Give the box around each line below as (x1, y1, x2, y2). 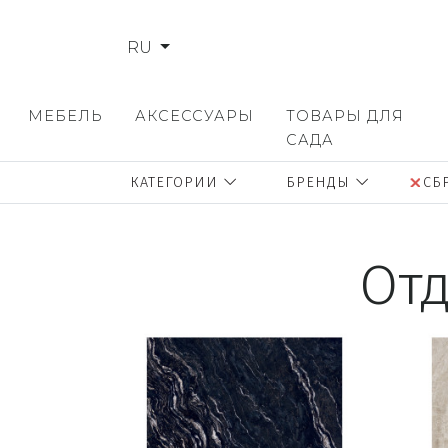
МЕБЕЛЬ (28, 107, 103, 126)
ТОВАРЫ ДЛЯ (286, 107, 404, 126)
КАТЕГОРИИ (130, 174, 223, 192)
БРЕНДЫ (286, 174, 355, 192)
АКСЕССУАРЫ (135, 107, 254, 126)
